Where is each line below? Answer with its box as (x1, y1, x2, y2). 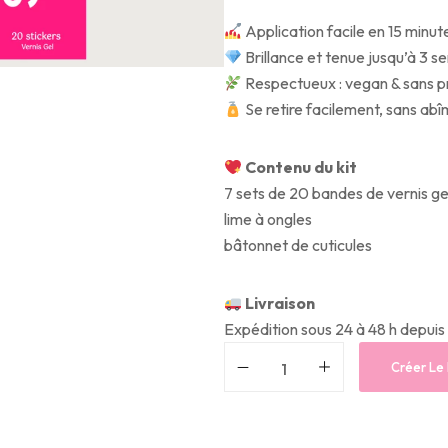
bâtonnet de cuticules (224, 235, 372, 255)
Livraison (245, 293, 316, 313)
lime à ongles (224, 209, 312, 229)
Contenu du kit (242, 157, 358, 177)
